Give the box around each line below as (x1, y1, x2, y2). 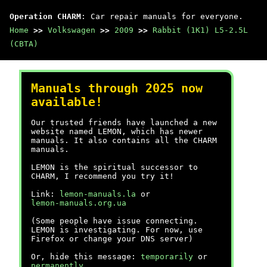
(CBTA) (10, 39, 38, 48)
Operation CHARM (10, 12, 81, 21)
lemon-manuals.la (60, 190, 136, 198)
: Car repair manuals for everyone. (81, 12, 243, 21)
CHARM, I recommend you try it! (31, 172, 174, 181)
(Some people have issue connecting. (31, 216, 198, 225)
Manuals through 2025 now (31, 82, 203, 95)
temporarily (141, 252, 193, 261)
